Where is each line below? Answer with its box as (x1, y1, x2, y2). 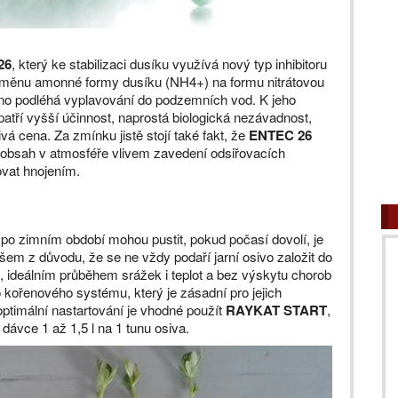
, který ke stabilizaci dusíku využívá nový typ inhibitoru (12, 54, 327, 73)
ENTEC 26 (249, 125, 312, 145)
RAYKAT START (226, 300, 327, 320)
